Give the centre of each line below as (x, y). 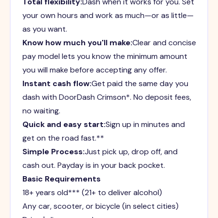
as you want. (45, 29)
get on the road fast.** (63, 138)
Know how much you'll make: (77, 42)
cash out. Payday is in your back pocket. (93, 165)
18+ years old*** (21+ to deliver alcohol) (92, 192)
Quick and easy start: (64, 124)
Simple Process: (53, 151)
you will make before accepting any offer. (94, 70)
